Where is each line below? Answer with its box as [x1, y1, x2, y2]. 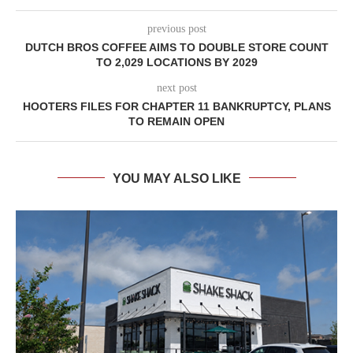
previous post [147, 22, 206, 35]
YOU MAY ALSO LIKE [112, 171, 241, 185]
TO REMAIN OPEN [128, 114, 225, 128]
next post [156, 81, 197, 94]
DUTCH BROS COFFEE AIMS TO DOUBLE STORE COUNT [24, 40, 329, 54]
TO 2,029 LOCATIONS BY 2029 [95, 55, 258, 69]
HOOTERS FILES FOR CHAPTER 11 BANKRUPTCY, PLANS [22, 99, 331, 113]
